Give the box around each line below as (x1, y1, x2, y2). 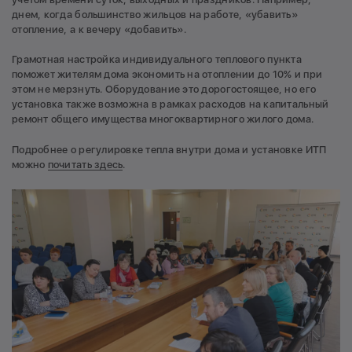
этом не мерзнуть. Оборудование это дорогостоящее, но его (12, 83, 317, 96)
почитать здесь (47, 158, 123, 170)
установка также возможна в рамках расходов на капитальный (12, 98, 329, 111)
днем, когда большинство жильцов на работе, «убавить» (12, 8, 299, 20)
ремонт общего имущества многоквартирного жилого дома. (12, 113, 314, 126)
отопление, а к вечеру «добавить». (12, 23, 186, 35)
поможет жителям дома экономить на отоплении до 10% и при (12, 68, 323, 81)
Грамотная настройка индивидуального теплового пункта (12, 53, 302, 66)
